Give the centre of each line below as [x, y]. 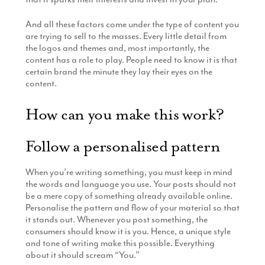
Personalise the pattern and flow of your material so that [132, 207]
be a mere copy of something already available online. [129, 195]
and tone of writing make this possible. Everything [120, 243]
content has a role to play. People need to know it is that [131, 60]
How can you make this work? [125, 114]
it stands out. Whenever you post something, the [116, 219]
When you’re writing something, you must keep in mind [129, 172]
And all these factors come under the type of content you [132, 24]
